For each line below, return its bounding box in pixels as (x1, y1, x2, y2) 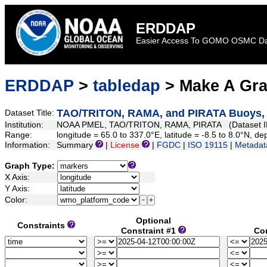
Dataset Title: (5, 108, 57, 118)
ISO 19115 (188, 141, 228, 150)
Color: (5, 195, 30, 205)
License (110, 141, 139, 150)
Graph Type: (5, 162, 57, 171)
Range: (5, 131, 35, 140)
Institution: (5, 120, 46, 130)
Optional (136, 216, 171, 226)
